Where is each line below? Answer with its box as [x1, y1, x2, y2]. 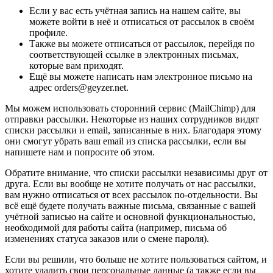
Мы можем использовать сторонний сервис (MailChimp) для [5, 102, 255, 113]
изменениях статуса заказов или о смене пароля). [5, 233, 209, 244]
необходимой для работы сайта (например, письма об [5, 222, 227, 233]
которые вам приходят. [29, 60, 124, 71]
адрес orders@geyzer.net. [29, 82, 129, 93]
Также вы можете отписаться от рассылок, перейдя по [29, 38, 255, 49]
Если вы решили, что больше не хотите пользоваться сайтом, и [5, 253, 267, 264]
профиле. [29, 27, 68, 38]
